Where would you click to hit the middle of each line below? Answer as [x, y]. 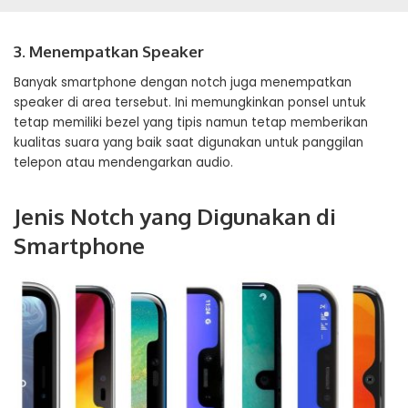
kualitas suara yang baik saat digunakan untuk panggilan [189, 143]
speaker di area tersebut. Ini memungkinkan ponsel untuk [190, 102]
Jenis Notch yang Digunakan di [175, 216]
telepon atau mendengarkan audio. [123, 163]
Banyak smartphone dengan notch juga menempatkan [183, 82]
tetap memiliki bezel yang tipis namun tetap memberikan [191, 122]
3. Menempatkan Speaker [109, 51]
